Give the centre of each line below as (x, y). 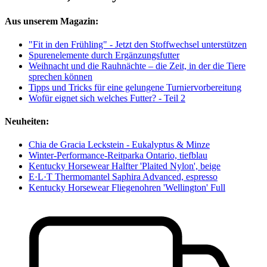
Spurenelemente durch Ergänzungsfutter (104, 55)
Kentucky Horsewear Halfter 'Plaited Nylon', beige (125, 166)
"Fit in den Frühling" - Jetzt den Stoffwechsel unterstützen (138, 44)
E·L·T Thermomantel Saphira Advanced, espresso (123, 177)
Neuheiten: (27, 122)
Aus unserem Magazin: (52, 21)
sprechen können (60, 76)
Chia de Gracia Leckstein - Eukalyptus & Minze (119, 145)
